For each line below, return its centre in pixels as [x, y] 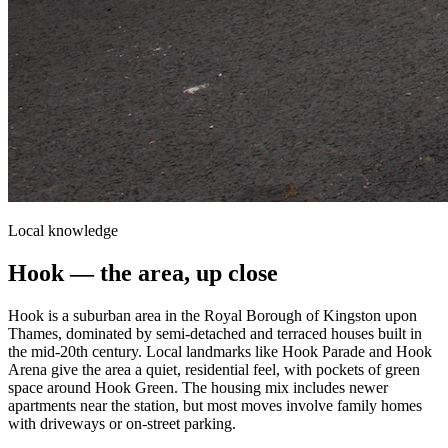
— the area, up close [171, 272]
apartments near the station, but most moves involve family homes [215, 405]
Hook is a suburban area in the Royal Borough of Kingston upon [212, 315]
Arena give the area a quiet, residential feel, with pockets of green [214, 369]
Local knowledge [63, 230]
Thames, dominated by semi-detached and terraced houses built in [215, 333]
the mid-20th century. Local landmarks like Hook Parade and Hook [220, 351]
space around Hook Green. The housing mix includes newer [198, 387]
